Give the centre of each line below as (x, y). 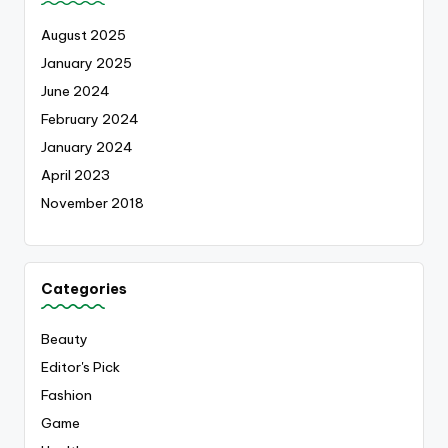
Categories (84, 289)
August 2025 (83, 35)
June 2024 (75, 91)
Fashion (66, 394)
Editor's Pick (80, 366)
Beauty (64, 338)
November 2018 (92, 203)
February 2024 (90, 119)
